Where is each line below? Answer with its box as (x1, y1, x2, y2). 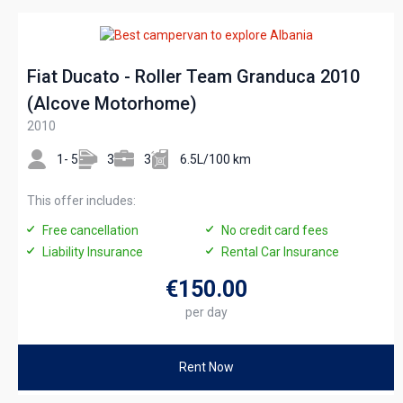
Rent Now (178, 360, 234, 374)
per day (184, 305, 228, 319)
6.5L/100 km (180, 151, 251, 166)
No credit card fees (220, 223, 328, 237)
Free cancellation (42, 223, 139, 237)
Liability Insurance (42, 245, 143, 259)
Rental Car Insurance (220, 245, 339, 259)
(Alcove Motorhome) (27, 93, 197, 114)
